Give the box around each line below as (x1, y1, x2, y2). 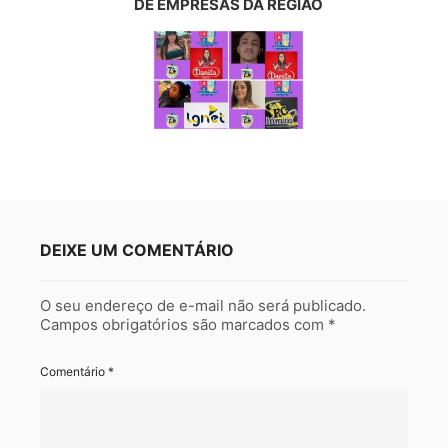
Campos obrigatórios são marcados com (40, 315, 328, 335)
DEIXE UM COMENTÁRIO (40, 240, 234, 261)
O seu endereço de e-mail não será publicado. (40, 296, 366, 316)
